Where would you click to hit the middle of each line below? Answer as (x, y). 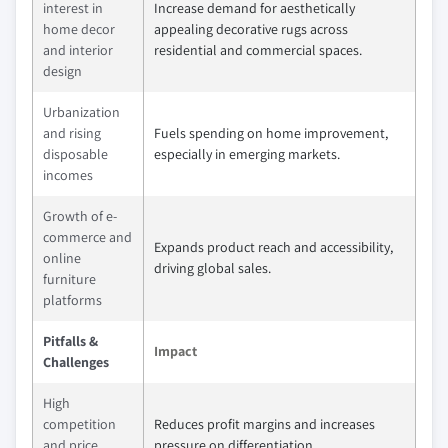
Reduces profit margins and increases (264, 424)
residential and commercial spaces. (258, 50)
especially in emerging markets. (247, 154)
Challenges (76, 362)
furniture (69, 279)
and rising (72, 133)
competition (79, 424)
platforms (72, 300)
